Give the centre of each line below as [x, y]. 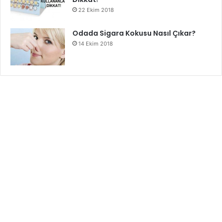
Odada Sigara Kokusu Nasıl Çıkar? [134, 33]
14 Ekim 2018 [96, 44]
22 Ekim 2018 [96, 10]
